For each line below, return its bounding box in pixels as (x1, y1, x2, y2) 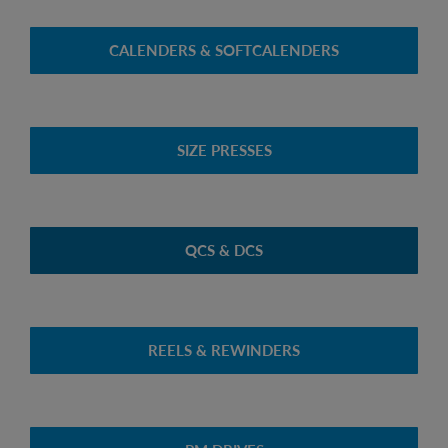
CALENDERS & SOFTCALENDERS (109, 40, 339, 59)
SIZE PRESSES (176, 140, 272, 159)
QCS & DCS (185, 240, 263, 259)
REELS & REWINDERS (148, 340, 300, 359)
